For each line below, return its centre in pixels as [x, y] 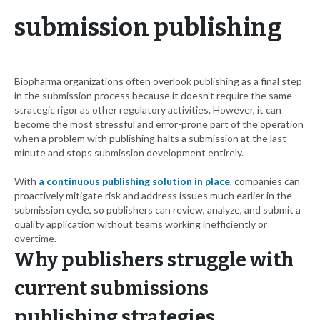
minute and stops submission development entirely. [129, 153]
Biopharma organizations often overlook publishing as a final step [158, 81]
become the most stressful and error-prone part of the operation [159, 124]
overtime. [35, 239]
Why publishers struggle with [154, 260]
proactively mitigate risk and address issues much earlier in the [153, 196]
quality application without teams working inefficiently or [141, 224]
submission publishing [148, 28]
